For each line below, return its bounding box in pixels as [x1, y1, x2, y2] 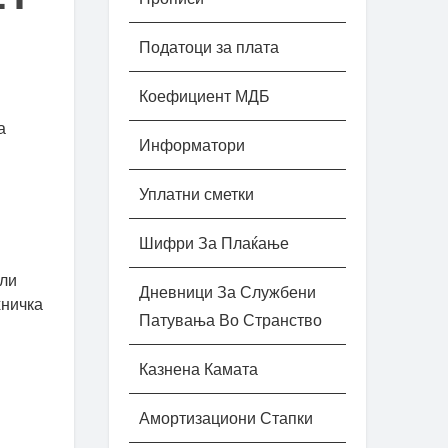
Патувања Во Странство [138, 309, 322, 331]
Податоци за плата [138, 36, 279, 58]
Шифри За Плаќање [138, 232, 289, 254]
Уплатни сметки [138, 183, 258, 205]
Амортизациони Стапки [138, 407, 313, 429]
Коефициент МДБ [138, 85, 270, 107]
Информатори [138, 134, 245, 156]
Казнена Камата [138, 358, 258, 380]
